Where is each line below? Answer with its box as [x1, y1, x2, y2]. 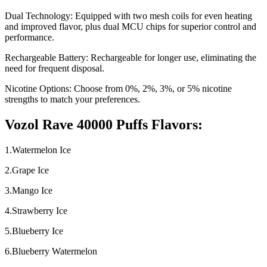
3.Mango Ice [5, 185, 52, 195]
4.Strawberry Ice [5, 206, 67, 216]
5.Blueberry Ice [5, 226, 63, 236]
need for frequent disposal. [5, 63, 104, 74]
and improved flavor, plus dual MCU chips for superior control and [5, 21, 256, 32]
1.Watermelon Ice [5, 145, 71, 155]
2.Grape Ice [5, 165, 49, 175]
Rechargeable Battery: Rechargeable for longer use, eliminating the [5, 52, 256, 63]
